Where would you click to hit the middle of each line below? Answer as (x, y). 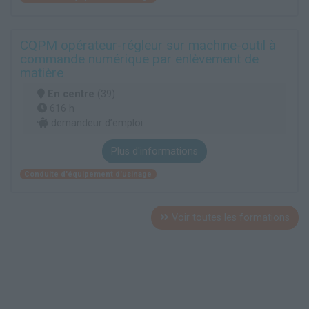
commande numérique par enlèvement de (139, 59)
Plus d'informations (154, 151)
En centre (71, 94)
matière (42, 73)
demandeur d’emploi (96, 123)
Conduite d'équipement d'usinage (88, 174)
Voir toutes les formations (229, 218)
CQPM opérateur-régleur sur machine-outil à (148, 45)
